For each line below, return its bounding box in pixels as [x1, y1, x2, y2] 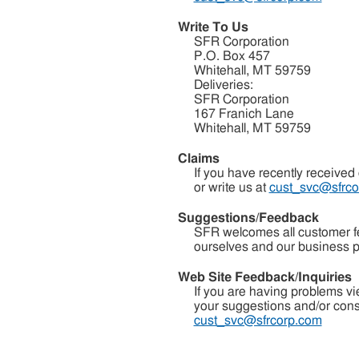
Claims [177, 152, 220, 165]
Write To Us [177, 21, 248, 34]
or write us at [193, 181, 269, 194]
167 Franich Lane [193, 107, 294, 120]
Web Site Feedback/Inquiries [177, 271, 352, 284]
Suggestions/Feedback [177, 212, 319, 224]
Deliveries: [193, 79, 253, 91]
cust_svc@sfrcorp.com [193, 314, 322, 327]
